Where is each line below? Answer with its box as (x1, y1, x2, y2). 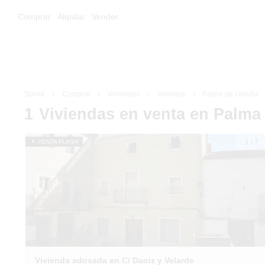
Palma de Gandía (202, 90, 259, 98)
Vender (92, 12, 118, 21)
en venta (119, 105, 190, 123)
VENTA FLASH (36, 138, 79, 145)
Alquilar (57, 12, 85, 21)
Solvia (24, 90, 44, 98)
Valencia (157, 90, 185, 98)
